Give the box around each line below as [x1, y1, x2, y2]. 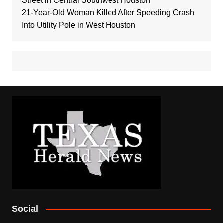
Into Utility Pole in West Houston [21, 21, 135, 30]
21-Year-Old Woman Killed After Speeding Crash [21, 8, 194, 17]
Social [11, 204, 38, 214]
